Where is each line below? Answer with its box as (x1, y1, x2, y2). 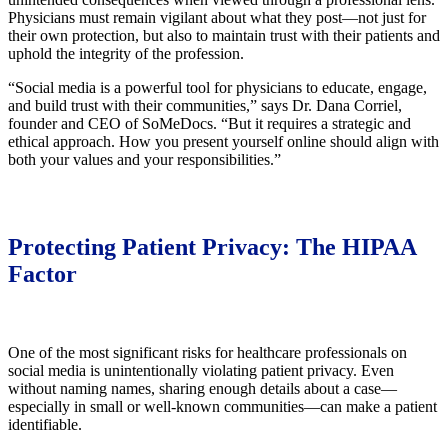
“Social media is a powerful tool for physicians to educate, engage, (8, 78, 427, 96)
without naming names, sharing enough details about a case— (8, 380, 397, 398)
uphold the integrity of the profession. (8, 44, 244, 62)
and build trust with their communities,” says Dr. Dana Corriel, (8, 96, 402, 114)
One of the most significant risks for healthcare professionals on (8, 344, 407, 362)
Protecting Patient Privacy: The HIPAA (8, 234, 416, 261)
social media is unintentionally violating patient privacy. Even (8, 362, 394, 380)
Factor (8, 261, 77, 288)
